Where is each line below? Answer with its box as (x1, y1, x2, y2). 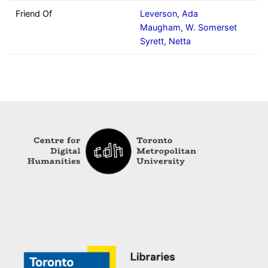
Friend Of (16, 8, 52, 19)
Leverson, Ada (140, 8, 198, 19)
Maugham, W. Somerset (140, 22, 237, 32)
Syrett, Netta (140, 35, 191, 46)
